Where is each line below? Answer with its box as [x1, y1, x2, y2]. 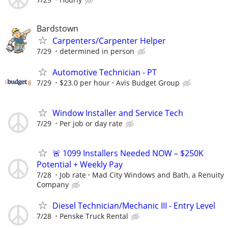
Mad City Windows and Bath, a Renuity [92, 169, 224, 180]
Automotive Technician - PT [52, 67, 157, 78]
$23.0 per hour [60, 78, 110, 88]
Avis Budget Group [116, 78, 180, 88]
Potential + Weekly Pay [37, 158, 123, 170]
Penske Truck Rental [60, 211, 128, 221]
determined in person [60, 46, 134, 56]
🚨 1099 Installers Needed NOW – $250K [52, 147, 204, 159]
